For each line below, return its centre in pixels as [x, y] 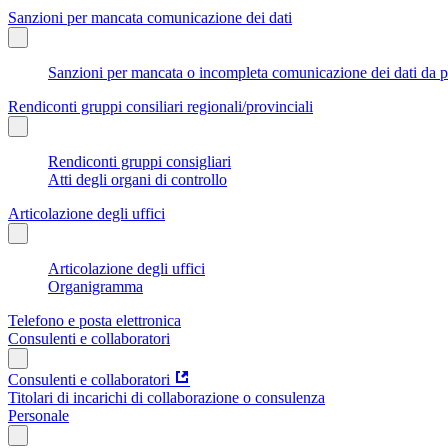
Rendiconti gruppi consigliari [139, 161]
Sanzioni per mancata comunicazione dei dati [150, 17]
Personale [38, 415]
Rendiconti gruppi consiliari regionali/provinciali [160, 106]
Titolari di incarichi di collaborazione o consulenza [166, 397]
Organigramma [95, 286]
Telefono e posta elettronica [94, 320]
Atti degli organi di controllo [137, 179]
